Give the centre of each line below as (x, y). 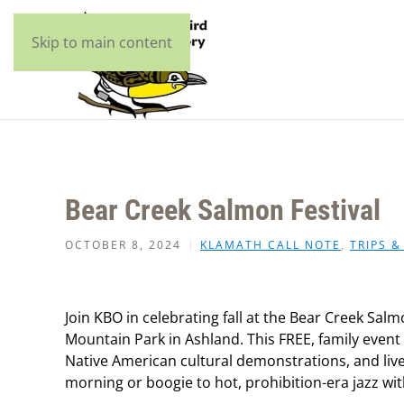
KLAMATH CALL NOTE (271, 245)
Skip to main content (102, 42)
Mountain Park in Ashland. (154, 339)
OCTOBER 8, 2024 (123, 245)
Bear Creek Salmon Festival (223, 210)
